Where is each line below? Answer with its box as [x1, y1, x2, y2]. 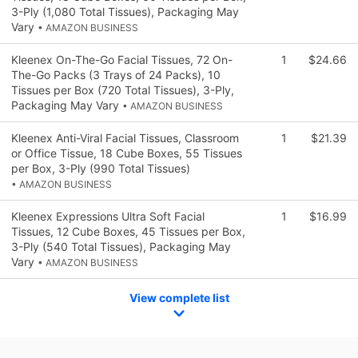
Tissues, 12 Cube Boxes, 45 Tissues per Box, [11, 224, 245, 238]
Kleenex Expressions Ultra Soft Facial [11, 209, 205, 223]
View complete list [129, 290, 229, 304]
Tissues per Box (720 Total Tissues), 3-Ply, [11, 82, 234, 97]
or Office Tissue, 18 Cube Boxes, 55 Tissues [11, 145, 242, 160]
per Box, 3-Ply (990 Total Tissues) [11, 161, 190, 175]
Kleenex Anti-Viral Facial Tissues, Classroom [11, 130, 239, 145]
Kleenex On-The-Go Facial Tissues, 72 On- [11, 52, 233, 66]
